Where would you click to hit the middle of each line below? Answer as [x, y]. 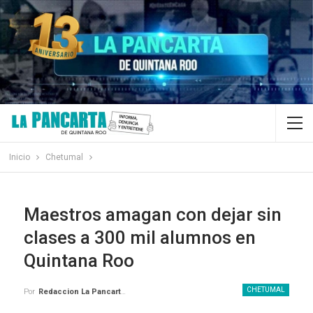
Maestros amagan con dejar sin [153, 215]
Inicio [19, 158]
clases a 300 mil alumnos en [140, 238]
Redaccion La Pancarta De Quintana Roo [80, 292]
